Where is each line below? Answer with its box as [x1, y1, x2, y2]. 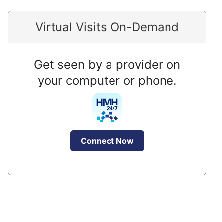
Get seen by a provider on [34, 57, 180, 72]
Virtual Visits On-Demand [35, 20, 179, 34]
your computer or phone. [37, 73, 177, 88]
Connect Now [80, 136, 134, 146]
